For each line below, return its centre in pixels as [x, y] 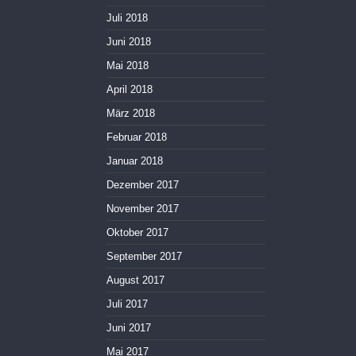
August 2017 [135, 281]
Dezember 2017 [143, 185]
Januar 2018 [135, 161]
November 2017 [143, 209]
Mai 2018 [128, 66]
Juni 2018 [129, 42]
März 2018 [131, 114]
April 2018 [130, 90]
